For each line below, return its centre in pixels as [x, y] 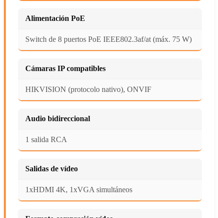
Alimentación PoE [55, 18]
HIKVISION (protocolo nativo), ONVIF [88, 89]
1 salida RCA [46, 139]
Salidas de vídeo [52, 168]
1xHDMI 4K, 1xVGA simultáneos [79, 189]
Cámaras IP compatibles [65, 68]
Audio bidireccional [58, 118]
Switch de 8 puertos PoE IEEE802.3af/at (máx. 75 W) [109, 39]
